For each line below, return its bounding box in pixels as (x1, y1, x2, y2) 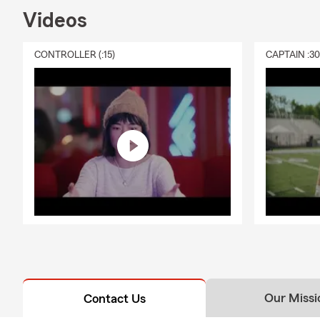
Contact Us (83, 291, 146, 305)
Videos (23, 9, 87, 31)
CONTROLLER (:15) (34, 49, 115, 60)
